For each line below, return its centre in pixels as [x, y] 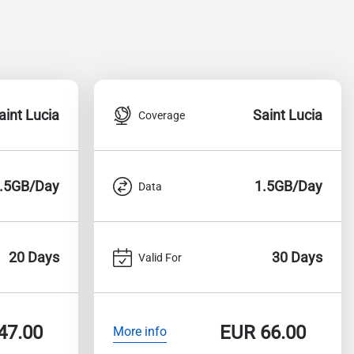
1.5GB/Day [288, 186]
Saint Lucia [288, 115]
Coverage [162, 115]
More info [140, 331]
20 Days [34, 257]
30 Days [297, 257]
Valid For [160, 257]
